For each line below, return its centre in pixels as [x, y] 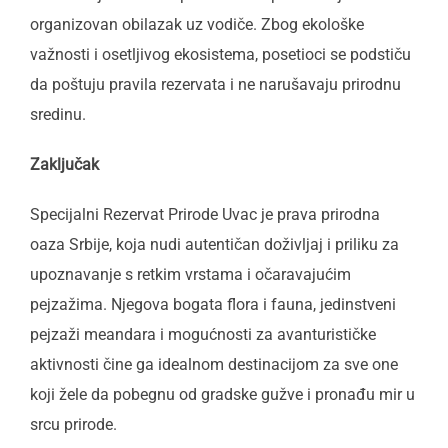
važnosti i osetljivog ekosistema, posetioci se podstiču [220, 54]
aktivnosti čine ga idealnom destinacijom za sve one [214, 364]
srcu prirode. [73, 424]
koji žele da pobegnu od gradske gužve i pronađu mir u [222, 394]
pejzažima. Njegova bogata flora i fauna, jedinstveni [213, 304]
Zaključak [64, 164]
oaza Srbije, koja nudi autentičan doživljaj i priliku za [214, 244]
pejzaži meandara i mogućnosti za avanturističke [203, 334]
